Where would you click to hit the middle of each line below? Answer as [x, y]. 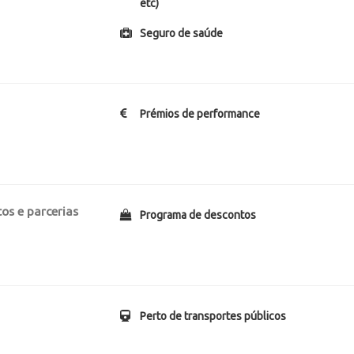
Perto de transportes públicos [213, 316]
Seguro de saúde [182, 33]
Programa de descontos [198, 215]
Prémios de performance [200, 114]
